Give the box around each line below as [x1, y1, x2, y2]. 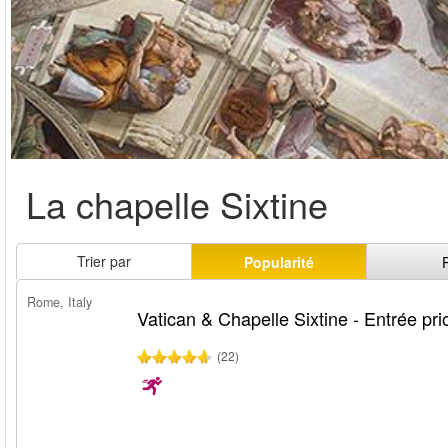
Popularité [243, 251, 314, 272]
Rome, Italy [27, 293, 92, 311]
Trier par [76, 251, 131, 271]
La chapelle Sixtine [26, 178, 328, 229]
